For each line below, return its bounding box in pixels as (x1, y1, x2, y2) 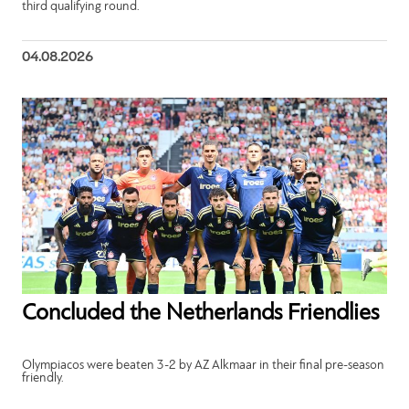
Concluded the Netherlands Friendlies (22, 301, 380, 325)
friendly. (22, 371, 65, 385)
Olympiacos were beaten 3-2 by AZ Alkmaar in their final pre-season (22, 358, 385, 372)
